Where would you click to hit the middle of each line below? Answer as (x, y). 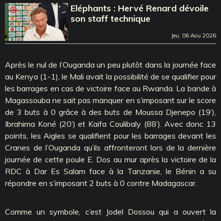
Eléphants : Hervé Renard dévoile (140, 8)
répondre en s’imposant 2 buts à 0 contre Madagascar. (101, 183)
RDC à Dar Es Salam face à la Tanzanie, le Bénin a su (110, 171)
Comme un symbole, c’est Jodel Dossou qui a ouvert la (110, 211)
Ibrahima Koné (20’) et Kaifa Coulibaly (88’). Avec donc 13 (110, 124)
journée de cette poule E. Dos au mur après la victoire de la (110, 159)
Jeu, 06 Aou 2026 (194, 35)
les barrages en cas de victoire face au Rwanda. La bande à (110, 88)
